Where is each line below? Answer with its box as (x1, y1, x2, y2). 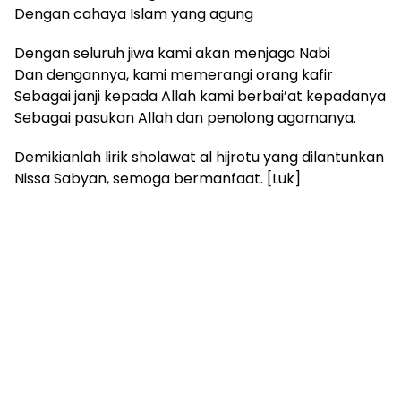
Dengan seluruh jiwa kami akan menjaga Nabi (14, 42, 330, 64)
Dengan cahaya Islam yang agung (14, 3, 253, 24)
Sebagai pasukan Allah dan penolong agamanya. (14, 107, 356, 128)
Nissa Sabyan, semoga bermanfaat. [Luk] (14, 167, 301, 189)
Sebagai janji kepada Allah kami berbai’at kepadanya (14, 85, 386, 107)
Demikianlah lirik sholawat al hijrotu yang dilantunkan (14, 146, 384, 167)
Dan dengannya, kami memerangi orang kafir (14, 64, 333, 85)
